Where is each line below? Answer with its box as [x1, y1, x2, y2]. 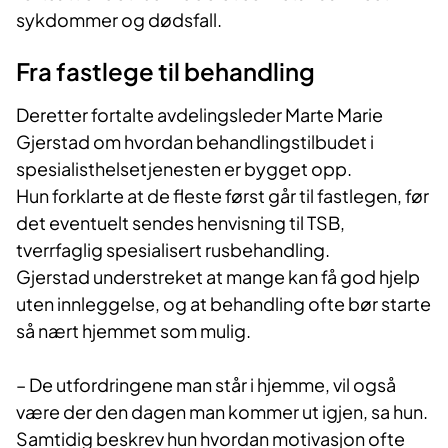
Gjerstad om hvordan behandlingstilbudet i [16, 130, 374, 154]
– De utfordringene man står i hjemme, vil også [16, 373, 396, 397]
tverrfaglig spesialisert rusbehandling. [16, 238, 330, 262]
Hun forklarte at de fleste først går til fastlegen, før [16, 184, 429, 208]
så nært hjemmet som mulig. [16, 319, 251, 343]
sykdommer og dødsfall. [16, 8, 222, 32]
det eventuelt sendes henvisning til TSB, [16, 211, 345, 235]
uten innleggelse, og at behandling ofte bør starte [16, 292, 431, 316]
